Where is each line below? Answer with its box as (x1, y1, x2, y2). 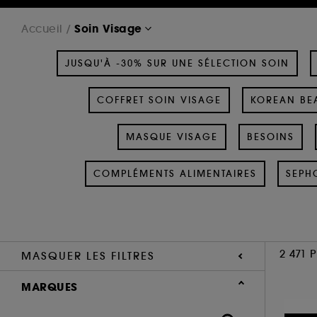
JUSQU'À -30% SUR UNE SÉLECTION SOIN (65, 57, 289, 69)
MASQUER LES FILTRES (21, 248, 155, 263)
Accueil (21, 21, 63, 35)
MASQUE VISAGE (126, 130, 218, 143)
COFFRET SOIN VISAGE (97, 93, 221, 106)
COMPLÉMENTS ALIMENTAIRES (93, 167, 257, 180)
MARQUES (21, 279, 78, 294)
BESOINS (247, 130, 294, 143)
